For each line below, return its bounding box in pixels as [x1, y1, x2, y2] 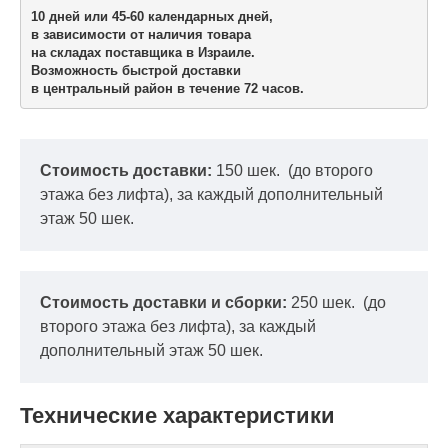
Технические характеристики [20, 402, 335, 428]
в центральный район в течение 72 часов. [30, 81, 304, 97]
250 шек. [291, 293, 359, 311]
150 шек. [216, 161, 284, 179]
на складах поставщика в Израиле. [30, 45, 255, 61]
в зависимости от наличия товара [30, 27, 251, 43]
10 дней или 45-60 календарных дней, [30, 9, 273, 25]
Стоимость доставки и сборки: [40, 293, 291, 311]
